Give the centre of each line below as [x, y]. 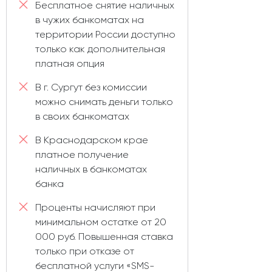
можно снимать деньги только [104, 102]
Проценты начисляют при [95, 208]
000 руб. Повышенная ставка [104, 237]
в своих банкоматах [82, 117]
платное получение [82, 155]
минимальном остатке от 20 [101, 222]
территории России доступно [105, 35]
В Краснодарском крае [92, 140]
